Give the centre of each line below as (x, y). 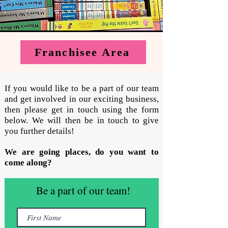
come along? (28, 163)
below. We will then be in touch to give (82, 121)
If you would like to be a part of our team (82, 89)
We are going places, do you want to (82, 152)
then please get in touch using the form (82, 110)
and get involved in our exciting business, (82, 99)
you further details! (40, 131)
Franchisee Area (82, 52)
